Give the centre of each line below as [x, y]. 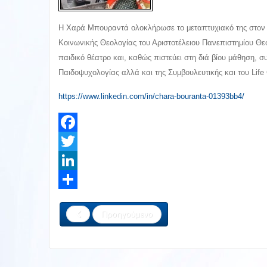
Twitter [71, 160]
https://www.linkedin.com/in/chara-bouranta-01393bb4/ [151, 96]
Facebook [77, 141]
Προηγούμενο [127, 214]
